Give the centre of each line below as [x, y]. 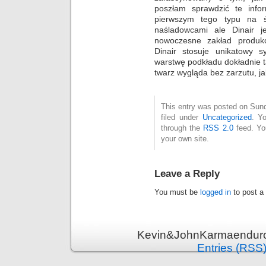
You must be [177, 192]
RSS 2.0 [218, 128]
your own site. [185, 138]
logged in [216, 192]
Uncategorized [227, 117]
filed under [182, 117]
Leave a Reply [187, 173]
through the [182, 128]
